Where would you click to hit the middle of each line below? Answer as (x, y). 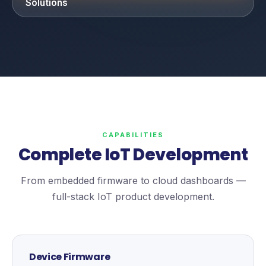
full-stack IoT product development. (133, 197)
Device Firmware (70, 257)
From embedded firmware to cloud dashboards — (133, 180)
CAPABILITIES (133, 135)
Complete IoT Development (133, 155)
